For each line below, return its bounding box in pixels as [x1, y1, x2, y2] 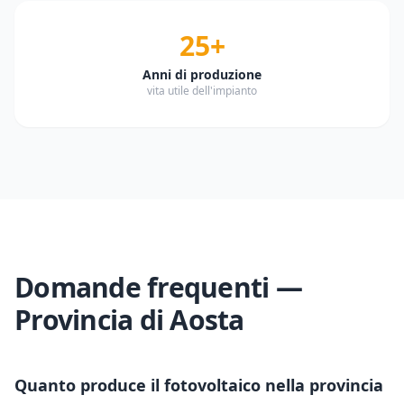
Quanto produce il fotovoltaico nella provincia [14, 374, 383, 396]
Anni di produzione [142, 66, 262, 83]
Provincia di [14, 301, 170, 338]
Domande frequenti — [14, 269, 302, 306]
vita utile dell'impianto [147, 83, 257, 98]
